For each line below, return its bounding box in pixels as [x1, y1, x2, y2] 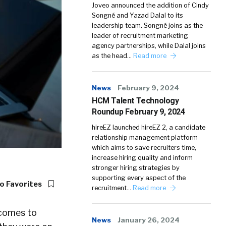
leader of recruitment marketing [92, 32, 188, 39]
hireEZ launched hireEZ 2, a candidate [92, 124, 205, 131]
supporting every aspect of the [92, 174, 186, 182]
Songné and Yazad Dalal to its [92, 12, 183, 19]
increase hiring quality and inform [92, 154, 193, 161]
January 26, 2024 [118, 216, 180, 224]
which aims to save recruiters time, [92, 144, 196, 151]
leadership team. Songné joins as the [92, 22, 203, 29]
